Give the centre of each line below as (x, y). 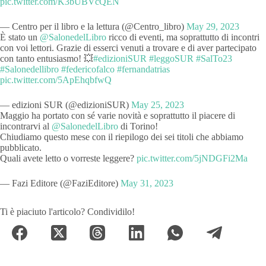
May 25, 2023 (158, 104)
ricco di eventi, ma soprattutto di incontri (183, 37)
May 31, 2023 (147, 183)
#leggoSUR (171, 58)
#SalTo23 (214, 58)
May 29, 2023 (213, 26)
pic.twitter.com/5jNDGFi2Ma (192, 158)
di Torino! (138, 126)
